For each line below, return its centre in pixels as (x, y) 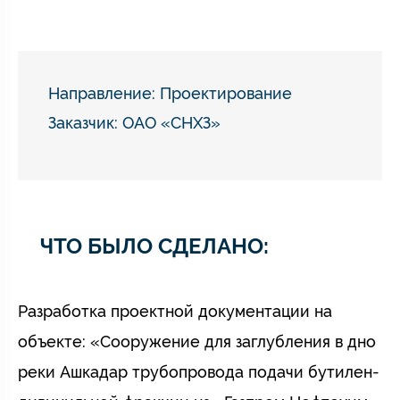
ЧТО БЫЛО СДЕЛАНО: (154, 246)
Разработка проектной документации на (175, 311)
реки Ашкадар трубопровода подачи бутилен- (199, 372)
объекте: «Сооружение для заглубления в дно (197, 342)
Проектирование (226, 93)
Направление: (104, 93)
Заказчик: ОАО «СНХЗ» (134, 123)
